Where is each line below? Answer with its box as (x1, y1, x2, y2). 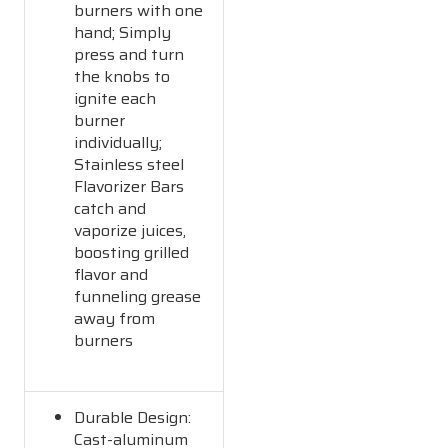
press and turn (74, 41, 185, 67)
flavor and (74, 261, 149, 287)
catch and (74, 195, 147, 221)
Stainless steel (74, 151, 185, 177)
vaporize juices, (74, 217, 187, 243)
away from (74, 305, 156, 331)
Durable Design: (74, 404, 192, 430)
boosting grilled (74, 239, 190, 265)
